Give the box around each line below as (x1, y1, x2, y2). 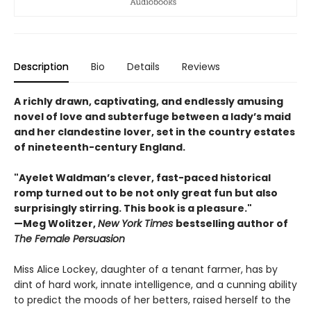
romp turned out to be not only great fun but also (14, 185, 278, 200)
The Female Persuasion (14, 231, 125, 246)
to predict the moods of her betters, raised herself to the (14, 292, 291, 307)
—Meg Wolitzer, (14, 216, 98, 230)
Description (14, 59, 69, 74)
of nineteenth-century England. (14, 140, 185, 154)
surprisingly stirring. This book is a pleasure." (14, 201, 252, 215)
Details (127, 59, 160, 74)
